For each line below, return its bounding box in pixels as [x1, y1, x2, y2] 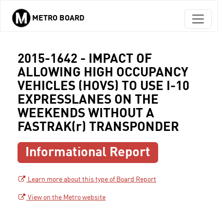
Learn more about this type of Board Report [26, 176, 156, 183]
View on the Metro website [26, 194, 106, 201]
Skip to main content [4, 19, 73, 32]
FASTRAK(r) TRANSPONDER [18, 121, 179, 134]
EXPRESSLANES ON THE [18, 94, 159, 107]
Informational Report [25, 146, 151, 160]
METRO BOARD [32, 15, 85, 22]
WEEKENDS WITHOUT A [18, 108, 154, 120]
